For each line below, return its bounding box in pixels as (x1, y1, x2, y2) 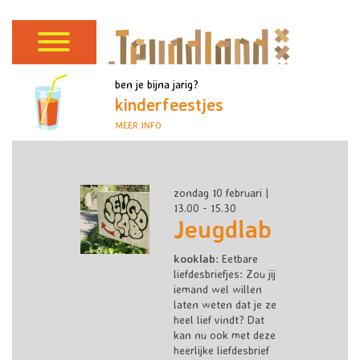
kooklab (173, 252, 215, 266)
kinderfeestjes (114, 94, 223, 115)
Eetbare (221, 252, 258, 266)
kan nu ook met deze (173, 328, 276, 342)
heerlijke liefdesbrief (173, 343, 269, 358)
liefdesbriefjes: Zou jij (173, 267, 276, 281)
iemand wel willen (173, 282, 262, 297)
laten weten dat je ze (173, 297, 276, 312)
